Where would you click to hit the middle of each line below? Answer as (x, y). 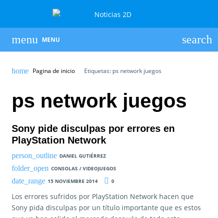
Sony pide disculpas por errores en (93, 128)
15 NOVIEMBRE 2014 (73, 181)
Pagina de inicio (54, 71)
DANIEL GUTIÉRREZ (82, 156)
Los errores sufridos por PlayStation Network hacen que (103, 197)
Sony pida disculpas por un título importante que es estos (106, 208)
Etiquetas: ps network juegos (122, 71)
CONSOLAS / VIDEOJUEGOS (83, 168)
